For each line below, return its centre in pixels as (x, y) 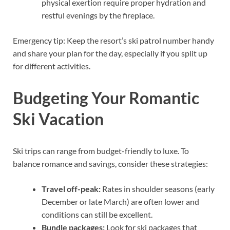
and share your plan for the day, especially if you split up (110, 53)
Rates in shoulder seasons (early (158, 188)
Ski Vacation (58, 119)
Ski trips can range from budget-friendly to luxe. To (101, 150)
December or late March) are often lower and (120, 201)
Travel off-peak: (71, 188)
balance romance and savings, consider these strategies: (110, 163)
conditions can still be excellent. (97, 214)
